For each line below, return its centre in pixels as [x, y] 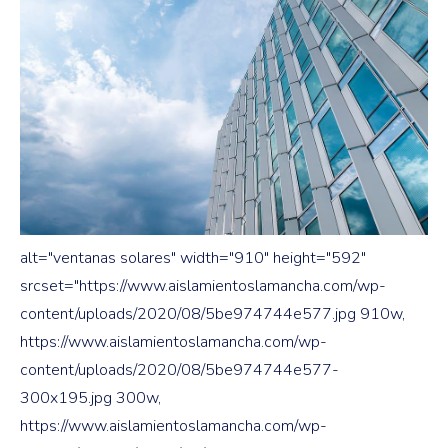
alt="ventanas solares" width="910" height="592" [193, 258]
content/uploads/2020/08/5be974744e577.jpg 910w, [212, 314]
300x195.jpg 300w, [90, 398]
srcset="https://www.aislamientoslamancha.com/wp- [203, 286]
